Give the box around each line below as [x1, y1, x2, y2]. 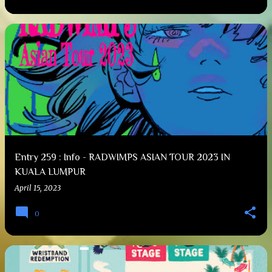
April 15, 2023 [15, 183, 61, 192]
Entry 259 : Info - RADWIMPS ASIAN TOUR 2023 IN [15, 152, 230, 163]
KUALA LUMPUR [15, 166, 86, 177]
